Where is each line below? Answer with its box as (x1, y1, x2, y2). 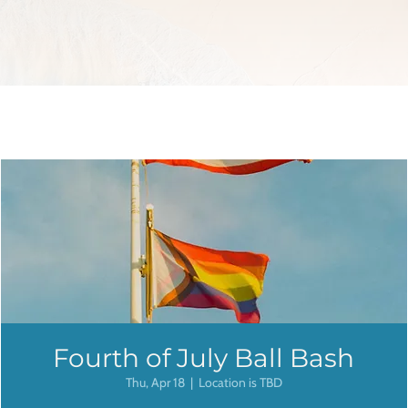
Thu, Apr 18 (125, 374, 185, 392)
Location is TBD (198, 374, 282, 392)
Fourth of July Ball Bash (53, 342, 355, 374)
